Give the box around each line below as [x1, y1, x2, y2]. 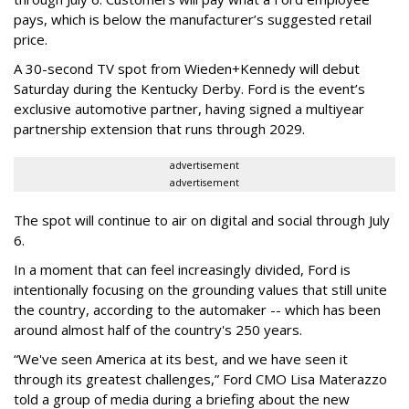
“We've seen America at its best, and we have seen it [14, 350, 348, 368]
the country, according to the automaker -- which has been [14, 300, 381, 319]
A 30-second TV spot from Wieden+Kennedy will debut [14, 59, 360, 78]
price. [14, 30, 47, 48]
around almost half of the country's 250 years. [14, 320, 306, 339]
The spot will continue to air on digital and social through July [14, 211, 390, 229]
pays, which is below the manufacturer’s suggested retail [14, 10, 372, 28]
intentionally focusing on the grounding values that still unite [14, 280, 387, 299]
